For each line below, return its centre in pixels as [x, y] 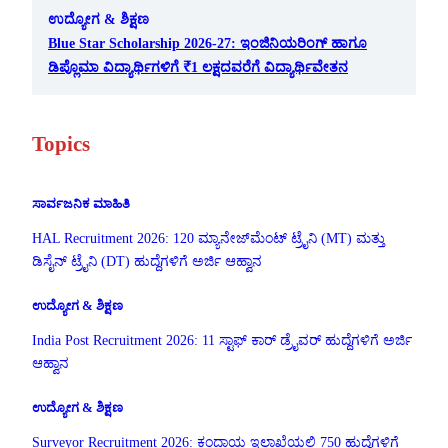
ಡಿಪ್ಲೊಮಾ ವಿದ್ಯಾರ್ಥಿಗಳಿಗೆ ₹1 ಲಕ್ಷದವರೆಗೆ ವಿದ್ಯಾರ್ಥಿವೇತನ [198, 66]
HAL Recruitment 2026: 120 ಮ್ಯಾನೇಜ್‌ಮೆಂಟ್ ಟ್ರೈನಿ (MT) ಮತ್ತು [208, 238]
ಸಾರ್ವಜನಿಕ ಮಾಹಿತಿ [81, 204]
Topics [61, 143]
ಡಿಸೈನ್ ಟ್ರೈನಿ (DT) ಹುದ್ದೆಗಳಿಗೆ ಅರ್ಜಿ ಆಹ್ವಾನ [147, 261]
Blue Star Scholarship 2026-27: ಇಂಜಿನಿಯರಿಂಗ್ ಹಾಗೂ [207, 42]
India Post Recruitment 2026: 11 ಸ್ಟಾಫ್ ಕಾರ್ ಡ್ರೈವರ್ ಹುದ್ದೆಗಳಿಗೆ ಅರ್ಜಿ [222, 340]
